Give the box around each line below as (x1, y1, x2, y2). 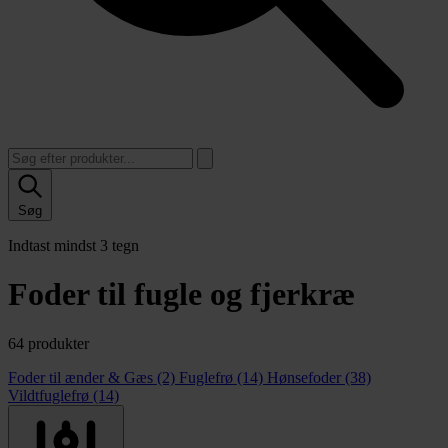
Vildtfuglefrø (8, 386, 93, 404)
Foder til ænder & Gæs (8, 368, 157, 386)
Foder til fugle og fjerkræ (8, 276, 355, 313)
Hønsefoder (267, 368, 345, 386)
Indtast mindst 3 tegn (8, 237, 139, 254)
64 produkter (8, 334, 89, 352)
